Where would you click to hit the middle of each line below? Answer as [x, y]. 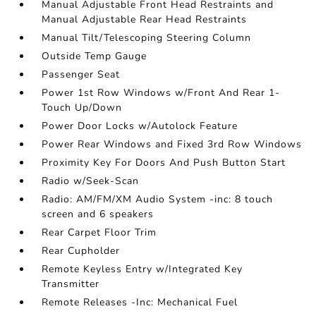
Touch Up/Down [82, 108]
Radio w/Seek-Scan [91, 181]
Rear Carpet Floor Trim [99, 233]
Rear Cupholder [81, 251]
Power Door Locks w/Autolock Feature [140, 126]
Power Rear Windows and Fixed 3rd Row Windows [172, 145]
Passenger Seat [81, 75]
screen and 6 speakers [98, 214]
